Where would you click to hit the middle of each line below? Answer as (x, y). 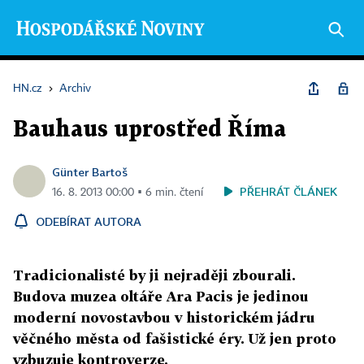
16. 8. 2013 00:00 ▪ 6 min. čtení (128, 193)
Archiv (75, 89)
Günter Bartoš (90, 172)
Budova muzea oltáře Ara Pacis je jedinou (161, 296)
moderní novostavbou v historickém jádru (164, 317)
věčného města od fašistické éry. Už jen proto (175, 338)
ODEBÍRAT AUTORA (89, 221)
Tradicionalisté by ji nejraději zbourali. (154, 275)
